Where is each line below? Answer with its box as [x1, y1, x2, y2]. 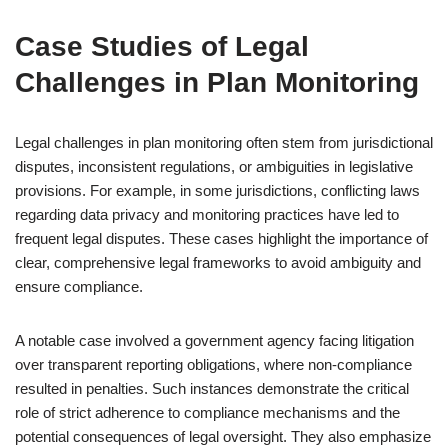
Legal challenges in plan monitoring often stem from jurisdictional [15, 134, 433, 151]
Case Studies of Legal [15, 31, 309, 62]
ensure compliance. [15, 278, 143, 295]
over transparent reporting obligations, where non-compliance [15, 356, 412, 373]
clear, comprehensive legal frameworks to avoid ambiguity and [15, 254, 421, 271]
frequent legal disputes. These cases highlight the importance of [15, 230, 428, 247]
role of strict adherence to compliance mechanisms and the [15, 404, 400, 421]
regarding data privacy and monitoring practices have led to [15, 206, 399, 223]
